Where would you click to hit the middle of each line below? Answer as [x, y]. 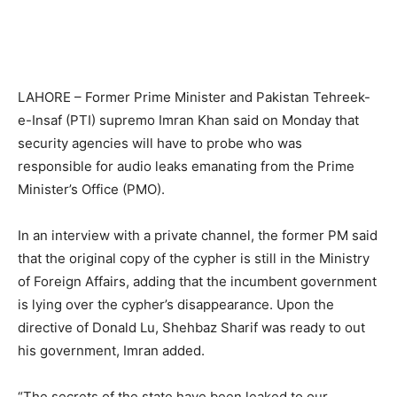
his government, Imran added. [111, 351]
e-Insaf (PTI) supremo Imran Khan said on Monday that [188, 121]
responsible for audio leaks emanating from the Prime [186, 167]
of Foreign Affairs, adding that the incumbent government [197, 282]
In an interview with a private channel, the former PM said [198, 236]
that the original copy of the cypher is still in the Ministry [194, 259]
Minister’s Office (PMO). [91, 190]
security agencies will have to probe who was [160, 144]
